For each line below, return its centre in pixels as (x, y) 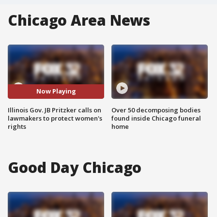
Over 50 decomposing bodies (156, 110)
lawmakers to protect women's (55, 118)
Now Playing (56, 91)
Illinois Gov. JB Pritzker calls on (54, 110)
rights (17, 126)
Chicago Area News (79, 20)
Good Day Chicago (75, 167)
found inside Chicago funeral (156, 118)
